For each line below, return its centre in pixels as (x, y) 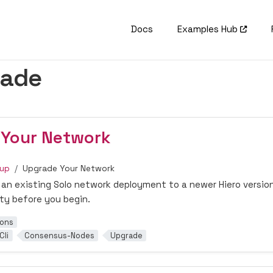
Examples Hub (208, 29)
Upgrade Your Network (69, 168)
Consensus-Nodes (59, 235)
